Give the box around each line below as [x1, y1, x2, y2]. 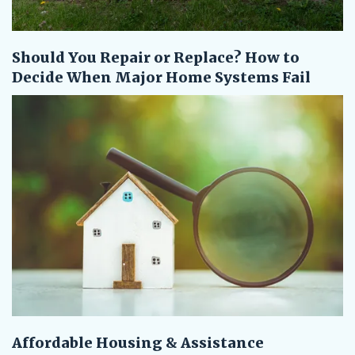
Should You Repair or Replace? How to [12, 48, 300, 67]
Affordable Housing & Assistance [12, 334, 264, 353]
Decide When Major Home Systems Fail [12, 68, 311, 87]
